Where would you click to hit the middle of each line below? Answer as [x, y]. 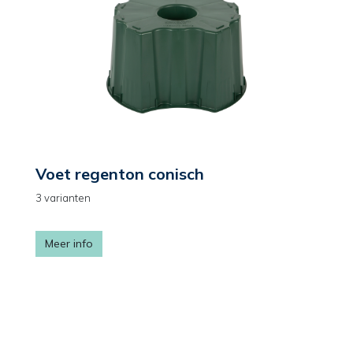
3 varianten [63, 198]
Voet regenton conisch [120, 174]
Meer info [69, 243]
